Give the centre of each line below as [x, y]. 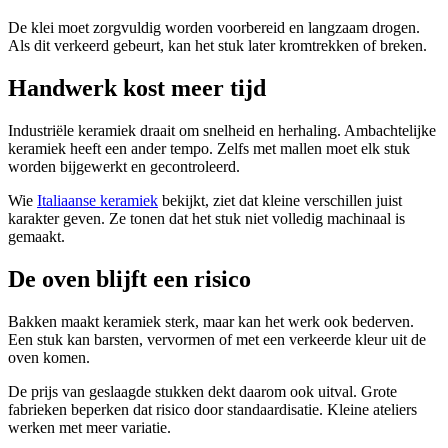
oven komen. [49, 357]
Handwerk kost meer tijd [137, 88]
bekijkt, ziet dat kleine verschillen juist [280, 201]
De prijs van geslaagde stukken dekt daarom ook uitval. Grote [202, 391]
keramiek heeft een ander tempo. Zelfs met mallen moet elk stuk [209, 149]
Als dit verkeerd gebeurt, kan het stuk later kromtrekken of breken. [217, 46]
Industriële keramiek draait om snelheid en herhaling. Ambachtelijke [222, 131]
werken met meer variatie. [89, 427]
